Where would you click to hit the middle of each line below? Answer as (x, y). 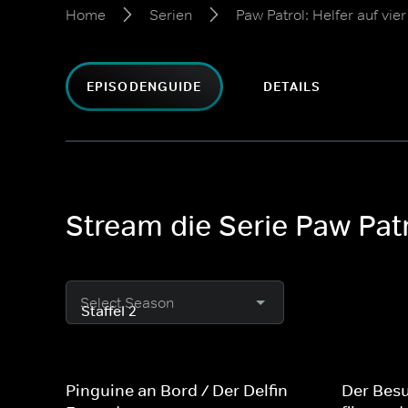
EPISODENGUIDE (144, 87)
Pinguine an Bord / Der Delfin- (179, 391)
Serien (171, 15)
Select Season (127, 302)
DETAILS (292, 87)
